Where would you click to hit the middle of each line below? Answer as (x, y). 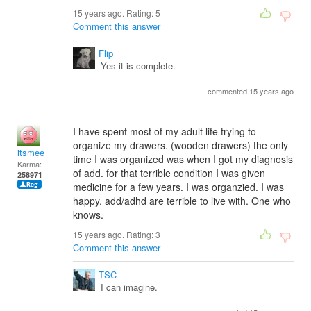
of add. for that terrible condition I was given (169, 173)
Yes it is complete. (138, 66)
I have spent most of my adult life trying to (165, 131)
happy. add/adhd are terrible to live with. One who (182, 201)
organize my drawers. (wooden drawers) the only (180, 145)
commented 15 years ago (251, 91)
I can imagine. (129, 287)
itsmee (31, 152)
